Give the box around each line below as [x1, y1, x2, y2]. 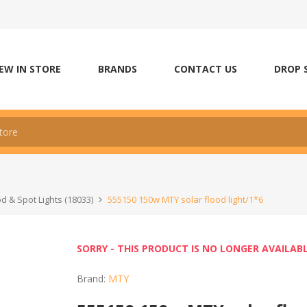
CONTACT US [174, 62, 237, 75]
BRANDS [98, 62, 137, 75]
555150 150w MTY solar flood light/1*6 [108, 193, 263, 206]
